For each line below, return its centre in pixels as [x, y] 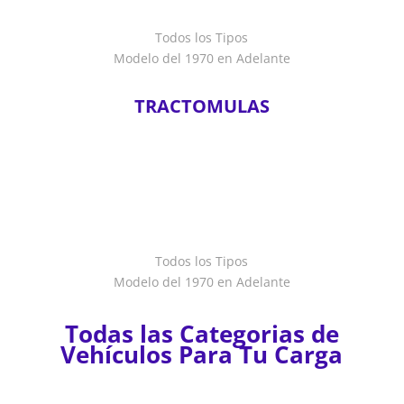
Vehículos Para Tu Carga [202, 355]
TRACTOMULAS [202, 106]
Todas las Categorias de [202, 334]
